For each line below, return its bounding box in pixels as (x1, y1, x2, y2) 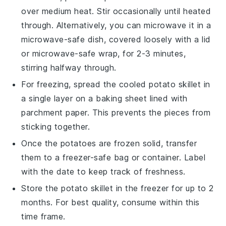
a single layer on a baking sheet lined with (21, 93, 188, 103)
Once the (21, 138, 61, 148)
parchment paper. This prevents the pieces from (21, 107, 211, 118)
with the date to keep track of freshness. (21, 166, 186, 177)
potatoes (60, 138, 96, 148)
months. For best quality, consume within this (21, 197, 200, 207)
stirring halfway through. (21, 62, 117, 73)
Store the (21, 183, 62, 193)
